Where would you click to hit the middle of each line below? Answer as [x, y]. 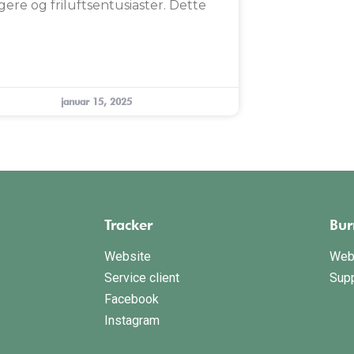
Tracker [128, 225]
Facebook [132, 299]
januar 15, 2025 [96, 102]
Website [128, 257]
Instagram [132, 321]
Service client [142, 278]
